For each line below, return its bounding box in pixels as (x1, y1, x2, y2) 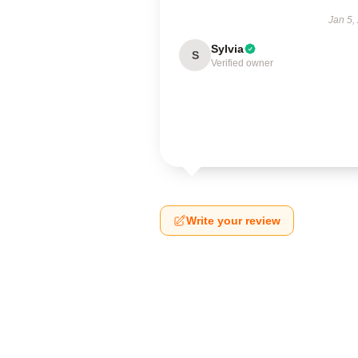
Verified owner (211, 58, 273, 69)
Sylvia (211, 42, 244, 55)
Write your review (186, 214, 280, 227)
